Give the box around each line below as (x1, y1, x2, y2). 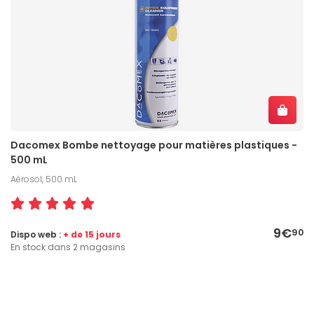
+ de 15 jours (63, 228, 121, 241)
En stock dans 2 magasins (11, 241, 125, 254)
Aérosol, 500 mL (11, 173, 77, 186)
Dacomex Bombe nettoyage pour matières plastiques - (11, 138, 297, 153)
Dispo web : (11, 228, 63, 241)
